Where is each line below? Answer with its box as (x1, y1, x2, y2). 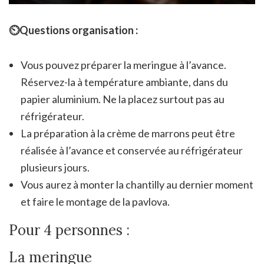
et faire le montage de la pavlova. (21, 195, 170, 209)
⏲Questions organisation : (9, 24, 140, 37)
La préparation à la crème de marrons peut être (21, 127, 235, 140)
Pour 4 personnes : (9, 221, 130, 240)
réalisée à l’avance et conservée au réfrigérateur (21, 144, 243, 157)
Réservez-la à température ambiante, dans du (21, 75, 228, 89)
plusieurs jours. (21, 161, 90, 174)
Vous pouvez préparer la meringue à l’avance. (21, 58, 226, 72)
